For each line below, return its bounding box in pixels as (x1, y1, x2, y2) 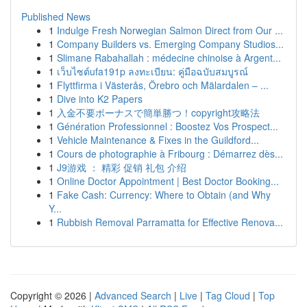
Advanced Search (95, 288, 171, 302)
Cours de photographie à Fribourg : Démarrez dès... (57, 147, 283, 160)
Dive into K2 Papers (57, 92, 143, 106)
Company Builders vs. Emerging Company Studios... (57, 37, 284, 51)
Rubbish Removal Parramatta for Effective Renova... (57, 215, 283, 229)
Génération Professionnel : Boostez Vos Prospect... (57, 119, 278, 133)
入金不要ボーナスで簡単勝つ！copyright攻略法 (57, 106, 260, 119)
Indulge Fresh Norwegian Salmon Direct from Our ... (57, 23, 283, 37)
